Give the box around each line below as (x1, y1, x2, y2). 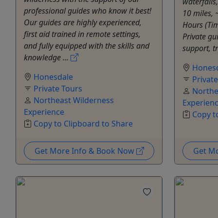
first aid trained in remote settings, (24, 28, 141, 39)
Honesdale (34, 71, 73, 82)
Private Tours (34, 83, 82, 94)
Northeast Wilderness (34, 94, 114, 106)
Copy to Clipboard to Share (34, 118, 133, 129)
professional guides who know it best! (24, 5, 151, 16)
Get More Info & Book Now (34, 145, 136, 156)
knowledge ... (24, 52, 71, 63)
